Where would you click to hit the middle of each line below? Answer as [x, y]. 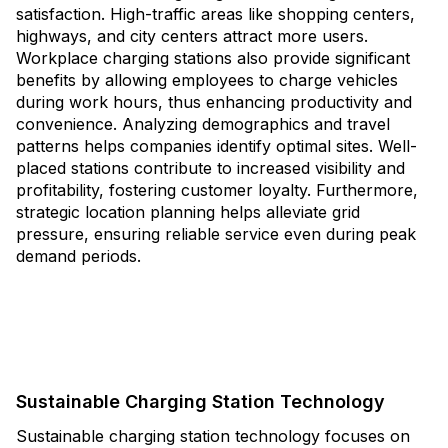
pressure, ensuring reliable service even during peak [216, 234]
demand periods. [78, 256]
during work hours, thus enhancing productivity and [214, 102]
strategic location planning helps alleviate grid [188, 212]
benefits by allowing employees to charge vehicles [207, 80]
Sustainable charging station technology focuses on [213, 436]
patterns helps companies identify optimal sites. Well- [216, 146]
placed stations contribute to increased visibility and [210, 168]
